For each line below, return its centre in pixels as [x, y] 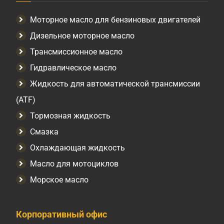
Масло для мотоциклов [74, 164]
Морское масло [59, 180]
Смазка [44, 132]
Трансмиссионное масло [76, 52]
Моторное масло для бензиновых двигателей [115, 20]
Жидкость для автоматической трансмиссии [115, 84]
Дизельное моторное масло [82, 36]
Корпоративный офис [62, 214]
